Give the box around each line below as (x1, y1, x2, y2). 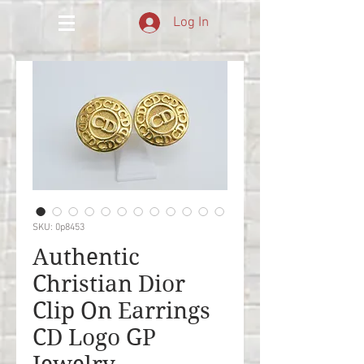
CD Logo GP (32, 324, 156, 351)
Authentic (32, 244, 140, 271)
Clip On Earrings (32, 297, 210, 324)
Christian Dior (32, 271, 185, 297)
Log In (173, 14, 210, 31)
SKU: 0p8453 (32, 222, 84, 233)
